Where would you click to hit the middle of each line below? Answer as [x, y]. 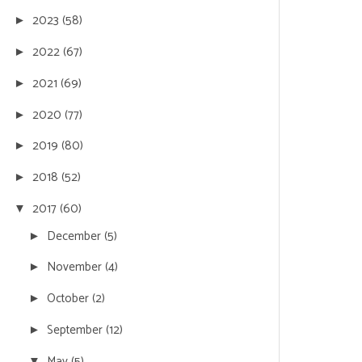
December [76, 236]
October [69, 299]
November [76, 267]
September [76, 330]
